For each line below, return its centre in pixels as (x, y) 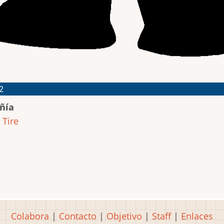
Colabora (30, 216)
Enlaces (197, 216)
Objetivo (124, 216)
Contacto (78, 216)
